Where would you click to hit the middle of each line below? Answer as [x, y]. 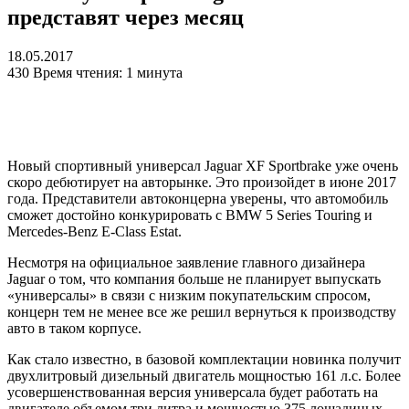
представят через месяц [126, 18]
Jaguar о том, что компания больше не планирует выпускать [194, 279]
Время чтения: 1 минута [108, 73]
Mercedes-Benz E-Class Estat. [94, 232]
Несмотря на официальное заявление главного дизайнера [186, 263]
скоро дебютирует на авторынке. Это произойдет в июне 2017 [202, 183]
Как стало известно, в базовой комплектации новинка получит [204, 360]
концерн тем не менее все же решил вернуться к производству [202, 312]
